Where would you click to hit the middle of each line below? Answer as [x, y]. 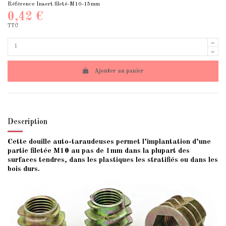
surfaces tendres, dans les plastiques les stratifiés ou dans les [113, 160]
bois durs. [24, 169]
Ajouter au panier [119, 71]
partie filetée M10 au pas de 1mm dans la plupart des [99, 151]
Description [27, 122]
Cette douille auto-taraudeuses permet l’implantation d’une [109, 142]
